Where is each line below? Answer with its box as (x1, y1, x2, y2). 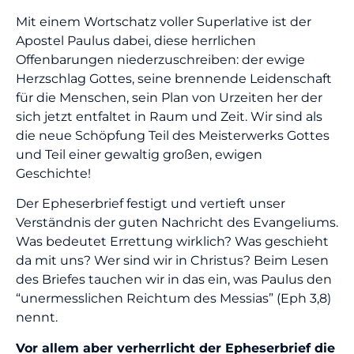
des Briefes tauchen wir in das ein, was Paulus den (16, 272, 332, 288)
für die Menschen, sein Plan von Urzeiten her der (16, 89, 322, 105)
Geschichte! (16, 165, 91, 181)
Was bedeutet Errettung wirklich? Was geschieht (16, 234, 329, 250)
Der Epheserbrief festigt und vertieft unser (16, 196, 285, 212)
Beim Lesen (254, 253, 329, 269)
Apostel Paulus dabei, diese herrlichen (16, 32, 256, 48)
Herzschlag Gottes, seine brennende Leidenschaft (16, 70, 332, 86)
